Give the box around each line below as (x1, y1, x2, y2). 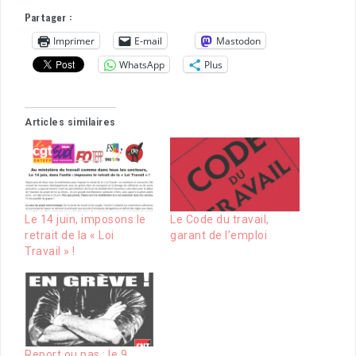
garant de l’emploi (170, 229, 267, 242)
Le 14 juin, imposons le (25, 213, 146, 226)
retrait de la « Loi (25, 229, 114, 242)
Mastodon (216, 33, 261, 48)
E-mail (134, 33, 162, 48)
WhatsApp (119, 57, 164, 72)
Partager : (25, 10, 72, 25)
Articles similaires (25, 117, 116, 129)
